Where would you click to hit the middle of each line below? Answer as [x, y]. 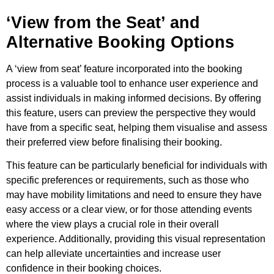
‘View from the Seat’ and [103, 23]
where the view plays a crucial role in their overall [113, 224]
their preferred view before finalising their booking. [114, 143]
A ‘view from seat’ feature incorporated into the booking [124, 69]
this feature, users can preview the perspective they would [131, 113]
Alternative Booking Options [120, 43]
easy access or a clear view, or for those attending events [129, 210]
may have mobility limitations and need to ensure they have [134, 195]
